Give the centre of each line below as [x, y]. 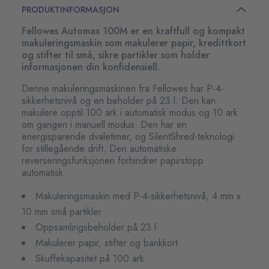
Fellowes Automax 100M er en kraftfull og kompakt [133, 31]
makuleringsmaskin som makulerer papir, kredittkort [134, 43]
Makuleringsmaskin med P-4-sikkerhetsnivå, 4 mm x [138, 196]
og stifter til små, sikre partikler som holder [116, 55]
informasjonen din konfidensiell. [91, 67]
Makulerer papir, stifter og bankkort [107, 243]
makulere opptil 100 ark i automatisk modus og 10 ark [130, 113]
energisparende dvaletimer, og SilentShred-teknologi [128, 137]
